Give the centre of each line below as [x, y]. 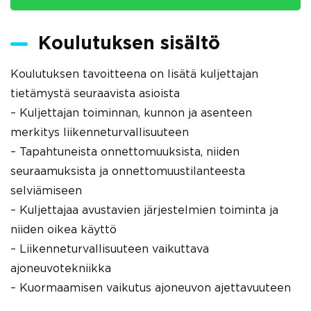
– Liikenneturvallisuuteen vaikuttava [110, 249]
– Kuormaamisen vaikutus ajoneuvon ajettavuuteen [151, 288]
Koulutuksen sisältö [129, 44]
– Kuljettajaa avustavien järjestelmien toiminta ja [144, 210]
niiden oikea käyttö [64, 230]
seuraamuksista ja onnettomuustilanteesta [128, 171]
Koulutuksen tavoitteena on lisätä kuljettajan [134, 74]
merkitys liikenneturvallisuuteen [100, 133]
